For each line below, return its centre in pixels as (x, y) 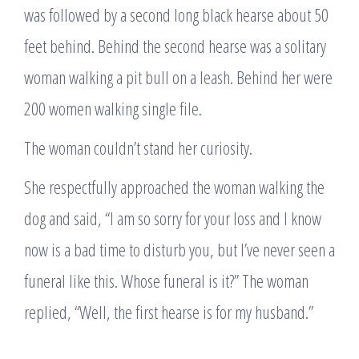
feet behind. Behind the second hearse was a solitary (175, 46)
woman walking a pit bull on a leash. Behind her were (178, 77)
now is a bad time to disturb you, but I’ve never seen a (179, 249)
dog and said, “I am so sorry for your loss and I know (173, 218)
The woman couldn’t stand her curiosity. (138, 147)
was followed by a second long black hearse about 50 (176, 14)
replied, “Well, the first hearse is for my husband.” (169, 312)
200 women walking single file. (113, 108)
